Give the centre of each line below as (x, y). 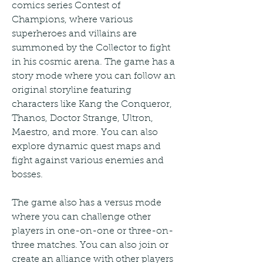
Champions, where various (72, 20)
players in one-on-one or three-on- (92, 231)
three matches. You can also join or (90, 245)
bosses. (27, 175)
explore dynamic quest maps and (86, 146)
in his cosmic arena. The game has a (93, 62)
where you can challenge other (81, 217)
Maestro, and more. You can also (85, 132)
